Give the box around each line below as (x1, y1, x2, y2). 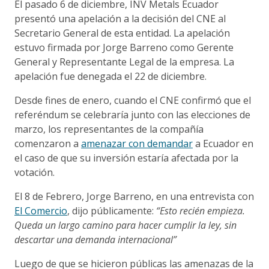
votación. (14, 165, 55, 179)
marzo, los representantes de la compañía (14, 122, 204, 136)
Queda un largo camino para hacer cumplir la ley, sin (14, 218, 237, 232)
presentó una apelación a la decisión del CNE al (14, 11, 226, 25)
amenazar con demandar (81, 136, 193, 150)
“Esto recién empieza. (156, 204, 245, 217)
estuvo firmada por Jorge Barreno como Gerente (14, 40, 234, 54)
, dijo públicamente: (67, 204, 156, 217)
